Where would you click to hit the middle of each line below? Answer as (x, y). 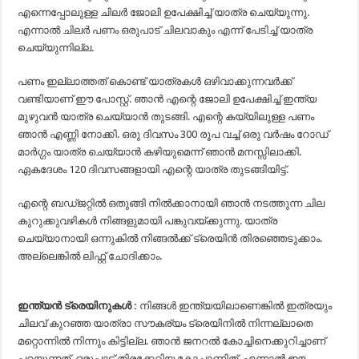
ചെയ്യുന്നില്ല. (56, 48)
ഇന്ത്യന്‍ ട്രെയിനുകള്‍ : (79, 306)
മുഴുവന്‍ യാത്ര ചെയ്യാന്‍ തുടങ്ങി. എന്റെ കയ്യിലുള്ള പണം (166, 117)
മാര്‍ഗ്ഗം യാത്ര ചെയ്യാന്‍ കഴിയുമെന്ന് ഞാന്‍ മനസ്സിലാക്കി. (160, 152)
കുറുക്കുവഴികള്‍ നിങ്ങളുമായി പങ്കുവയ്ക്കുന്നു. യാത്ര (148, 221)
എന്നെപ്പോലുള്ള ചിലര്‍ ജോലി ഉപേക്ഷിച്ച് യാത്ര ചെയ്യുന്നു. (164, 12)
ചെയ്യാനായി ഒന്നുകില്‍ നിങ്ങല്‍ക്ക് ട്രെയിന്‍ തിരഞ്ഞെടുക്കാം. (170, 238)
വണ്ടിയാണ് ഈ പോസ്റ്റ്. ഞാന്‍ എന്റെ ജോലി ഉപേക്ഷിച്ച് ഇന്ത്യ (167, 99)
